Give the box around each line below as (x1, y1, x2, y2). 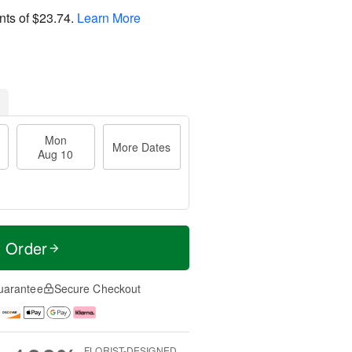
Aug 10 (38, 146, 74, 162)
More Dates (112, 139, 171, 155)
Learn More (77, 8, 141, 27)
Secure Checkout (53, 280, 141, 296)
